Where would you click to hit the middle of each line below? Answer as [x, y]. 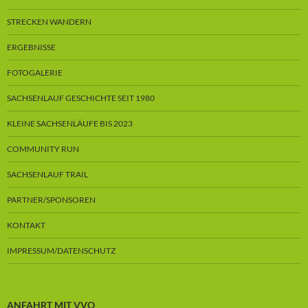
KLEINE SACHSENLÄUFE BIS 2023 [70, 124]
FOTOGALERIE [35, 73]
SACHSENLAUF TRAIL [47, 175]
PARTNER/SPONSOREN [51, 200]
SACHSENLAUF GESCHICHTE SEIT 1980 [81, 98]
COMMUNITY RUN [43, 149]
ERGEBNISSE [31, 47]
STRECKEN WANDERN [49, 22]
